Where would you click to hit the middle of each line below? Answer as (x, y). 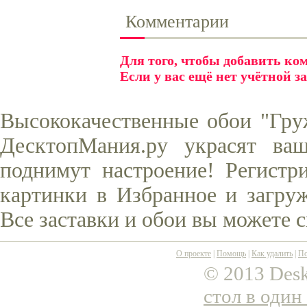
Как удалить (272, 254)
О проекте (194, 254)
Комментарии (177, 22)
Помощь (231, 254)
